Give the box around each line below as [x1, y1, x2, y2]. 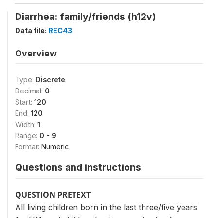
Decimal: [15, 87, 45, 95]
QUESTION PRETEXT [15, 189, 91, 200]
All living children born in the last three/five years [15, 202, 197, 212]
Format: [15, 143, 41, 151]
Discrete [36, 75, 65, 84]
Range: [15, 131, 39, 140]
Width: [15, 120, 37, 128]
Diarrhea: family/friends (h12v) [15, 11, 156, 22]
